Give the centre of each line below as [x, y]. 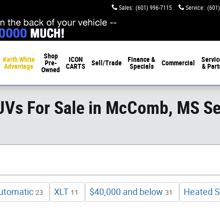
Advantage [19, 66]
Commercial [179, 63]
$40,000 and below [126, 192]
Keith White [19, 59]
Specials [141, 66]
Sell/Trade [107, 63]
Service [194, 8]
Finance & [142, 59]
